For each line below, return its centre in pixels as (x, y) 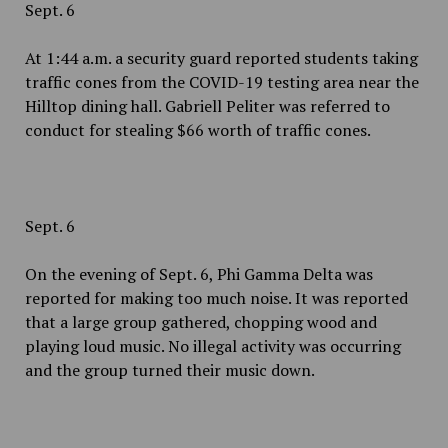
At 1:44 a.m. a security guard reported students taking (221, 58)
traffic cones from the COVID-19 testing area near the (221, 82)
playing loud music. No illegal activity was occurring (212, 346)
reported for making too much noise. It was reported (216, 298)
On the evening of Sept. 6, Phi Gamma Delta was (198, 274)
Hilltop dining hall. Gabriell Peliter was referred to (207, 106)
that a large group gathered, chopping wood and (200, 322)
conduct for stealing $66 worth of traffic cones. (199, 130)
